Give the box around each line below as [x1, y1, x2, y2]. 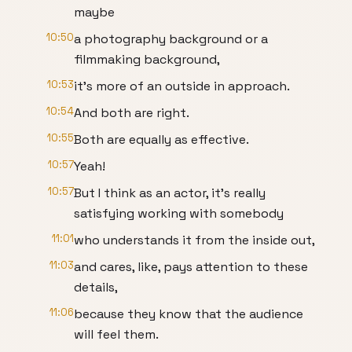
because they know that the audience [74, 306, 303, 322]
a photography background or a [74, 31, 268, 47]
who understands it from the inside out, [74, 232, 315, 248]
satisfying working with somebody [74, 205, 284, 222]
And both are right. [74, 104, 189, 121]
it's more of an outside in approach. [74, 78, 290, 94]
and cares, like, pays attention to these [74, 258, 308, 275]
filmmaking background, [74, 51, 220, 68]
